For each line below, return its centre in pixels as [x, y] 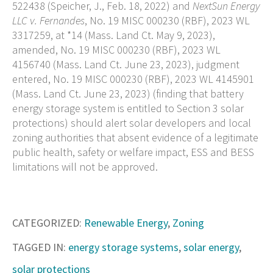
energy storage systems [123, 247]
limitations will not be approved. [85, 166]
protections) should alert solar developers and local [132, 122]
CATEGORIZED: [47, 222]
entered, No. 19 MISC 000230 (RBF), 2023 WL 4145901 [133, 79]
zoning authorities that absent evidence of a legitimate [135, 137]
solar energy [211, 247]
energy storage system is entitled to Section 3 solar [128, 108]
